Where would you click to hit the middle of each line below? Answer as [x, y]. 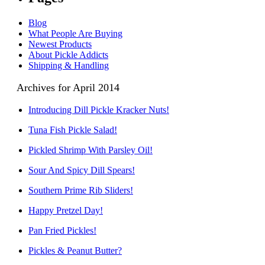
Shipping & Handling [69, 65]
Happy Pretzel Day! [66, 210]
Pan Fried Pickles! [62, 230]
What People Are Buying [75, 33]
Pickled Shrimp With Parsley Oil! [91, 150]
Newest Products [60, 44]
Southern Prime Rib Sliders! [81, 190]
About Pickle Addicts [68, 54]
